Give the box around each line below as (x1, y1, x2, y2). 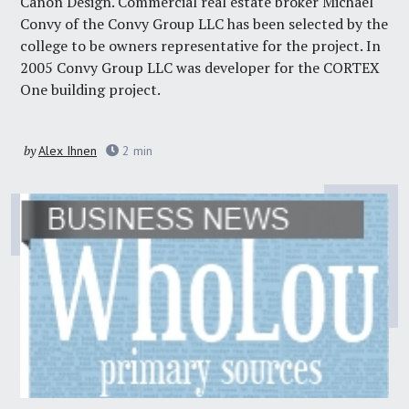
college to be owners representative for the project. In (20, 36, 382, 57)
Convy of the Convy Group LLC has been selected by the (20, 14, 389, 35)
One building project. (20, 79, 162, 100)
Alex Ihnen (37, 142, 97, 160)
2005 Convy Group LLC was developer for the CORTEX (20, 58, 381, 79)
